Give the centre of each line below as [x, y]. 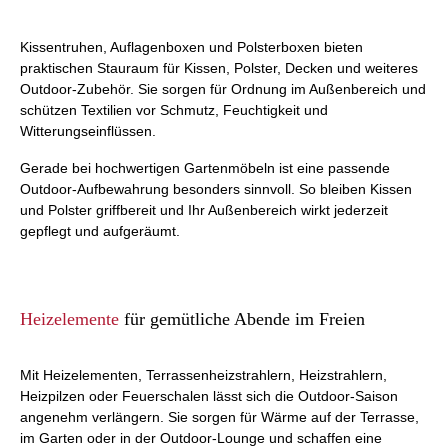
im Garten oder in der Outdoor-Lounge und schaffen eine [201, 438]
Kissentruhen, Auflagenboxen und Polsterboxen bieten [191, 47]
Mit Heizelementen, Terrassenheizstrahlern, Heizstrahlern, [203, 375]
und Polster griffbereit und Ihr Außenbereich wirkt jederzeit [204, 210]
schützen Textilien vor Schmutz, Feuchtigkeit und [174, 110]
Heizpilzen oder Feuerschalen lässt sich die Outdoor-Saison [209, 396]
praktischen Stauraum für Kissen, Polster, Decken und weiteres [219, 68]
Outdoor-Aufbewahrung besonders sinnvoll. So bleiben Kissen [216, 189]
